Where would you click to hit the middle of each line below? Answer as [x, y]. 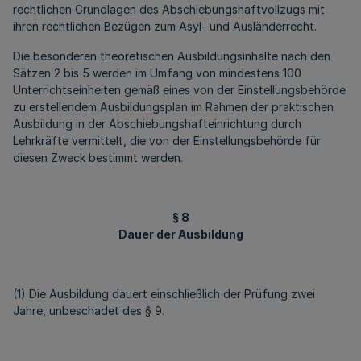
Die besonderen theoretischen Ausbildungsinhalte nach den [172, 56]
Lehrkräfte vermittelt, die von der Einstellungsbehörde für [167, 141]
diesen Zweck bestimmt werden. [98, 158]
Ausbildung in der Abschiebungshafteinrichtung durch [157, 124]
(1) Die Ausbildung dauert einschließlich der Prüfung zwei [164, 294]
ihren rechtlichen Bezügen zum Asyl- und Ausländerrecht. [165, 26]
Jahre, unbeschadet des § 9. [89, 311]
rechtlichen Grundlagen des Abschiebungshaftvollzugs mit [169, 9]
